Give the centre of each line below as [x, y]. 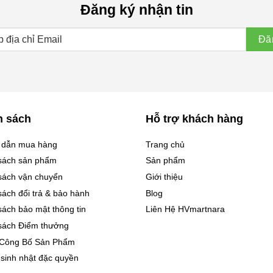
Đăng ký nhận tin [136, 9]
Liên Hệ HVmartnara [185, 209]
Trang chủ [165, 144]
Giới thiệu [164, 177]
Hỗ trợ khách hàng [194, 119]
